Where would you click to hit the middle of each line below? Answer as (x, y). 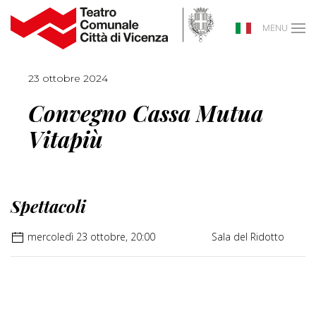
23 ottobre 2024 (68, 78)
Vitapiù (66, 139)
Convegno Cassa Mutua (146, 113)
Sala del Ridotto (248, 237)
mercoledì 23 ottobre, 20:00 (90, 237)
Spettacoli (48, 206)
